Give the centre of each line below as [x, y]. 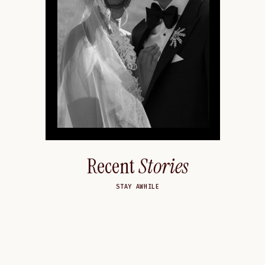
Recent [113, 166]
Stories [164, 166]
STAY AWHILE [138, 187]
